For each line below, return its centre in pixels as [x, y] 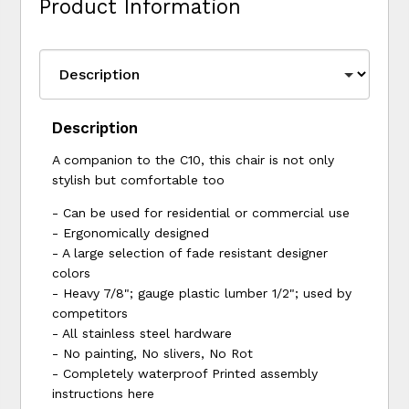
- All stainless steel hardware [142, 333]
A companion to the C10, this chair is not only [194, 159]
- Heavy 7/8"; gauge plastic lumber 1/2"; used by [202, 293]
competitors [90, 313]
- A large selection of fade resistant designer [190, 252]
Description [95, 127]
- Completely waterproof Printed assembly [185, 373]
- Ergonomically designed [131, 232]
